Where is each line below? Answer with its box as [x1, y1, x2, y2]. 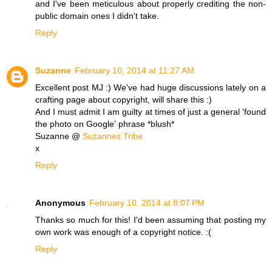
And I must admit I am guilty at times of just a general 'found [35, 106, 266, 117]
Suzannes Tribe [83, 131, 143, 141]
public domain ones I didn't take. [35, 10, 159, 21]
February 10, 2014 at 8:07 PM [89, 197, 205, 208]
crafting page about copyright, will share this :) [35, 94, 212, 104]
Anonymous [35, 197, 86, 208]
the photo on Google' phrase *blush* [35, 118, 174, 129]
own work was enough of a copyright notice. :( [35, 226, 211, 237]
